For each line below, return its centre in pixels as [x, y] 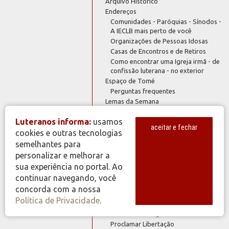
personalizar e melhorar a [63, 155]
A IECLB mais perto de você [151, 30]
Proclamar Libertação [143, 224]
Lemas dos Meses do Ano [143, 111]
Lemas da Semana [132, 101]
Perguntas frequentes [143, 91]
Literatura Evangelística [145, 213]
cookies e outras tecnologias [69, 133]
